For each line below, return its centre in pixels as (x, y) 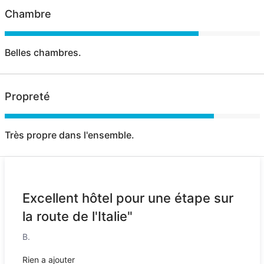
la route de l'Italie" (77, 216)
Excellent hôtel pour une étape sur (128, 198)
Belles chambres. (43, 52)
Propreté (27, 96)
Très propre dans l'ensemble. (69, 135)
